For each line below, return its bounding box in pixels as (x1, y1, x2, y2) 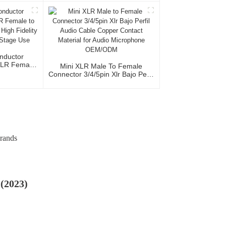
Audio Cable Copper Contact (55, 78, 147, 87)
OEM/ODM (84, 94, 119, 103)
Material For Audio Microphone (51, 86, 151, 95)
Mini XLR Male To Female (60, 62, 143, 71)
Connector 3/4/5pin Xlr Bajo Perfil (48, 70, 154, 79)
